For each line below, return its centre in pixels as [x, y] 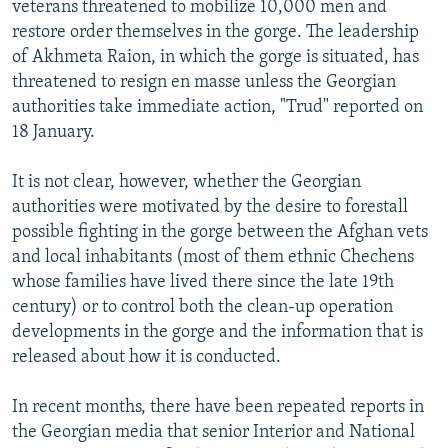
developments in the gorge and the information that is [217, 332]
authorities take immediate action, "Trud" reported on [217, 107]
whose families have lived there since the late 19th [203, 282]
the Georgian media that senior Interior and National [213, 432]
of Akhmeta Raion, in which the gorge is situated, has [215, 57]
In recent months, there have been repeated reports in [218, 407]
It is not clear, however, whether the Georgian [186, 182]
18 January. [53, 132]
